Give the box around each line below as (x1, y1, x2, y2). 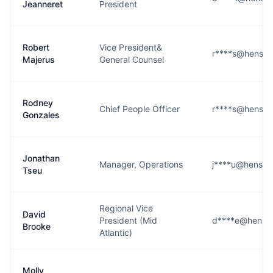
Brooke (23, 221, 51, 232)
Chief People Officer (99, 104, 180, 114)
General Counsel (99, 54, 164, 65)
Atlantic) (99, 227, 132, 238)
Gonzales (23, 110, 60, 120)
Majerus (23, 54, 55, 65)
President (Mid (99, 215, 157, 225)
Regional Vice (99, 203, 153, 213)
